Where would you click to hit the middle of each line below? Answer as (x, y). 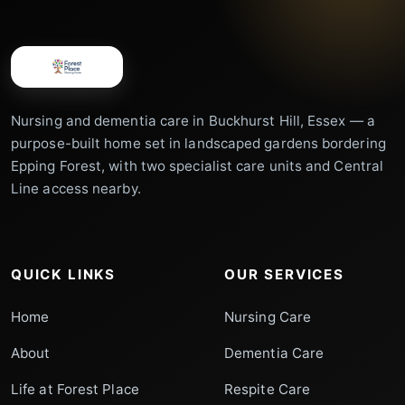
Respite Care (268, 390)
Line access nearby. (76, 189)
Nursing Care (268, 317)
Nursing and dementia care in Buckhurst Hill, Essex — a (193, 121)
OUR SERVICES (284, 275)
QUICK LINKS (64, 275)
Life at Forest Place (75, 390)
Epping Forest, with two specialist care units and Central (198, 166)
